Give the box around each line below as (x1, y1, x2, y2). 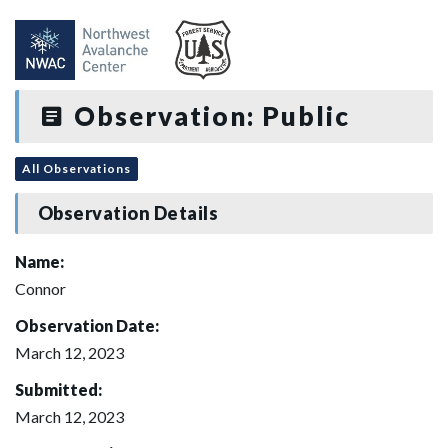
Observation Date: (15, 315, 159, 335)
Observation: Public (66, 100, 350, 132)
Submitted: (15, 379, 102, 399)
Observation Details (37, 202, 219, 225)
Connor (15, 278, 66, 298)
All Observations (22, 160, 131, 176)
